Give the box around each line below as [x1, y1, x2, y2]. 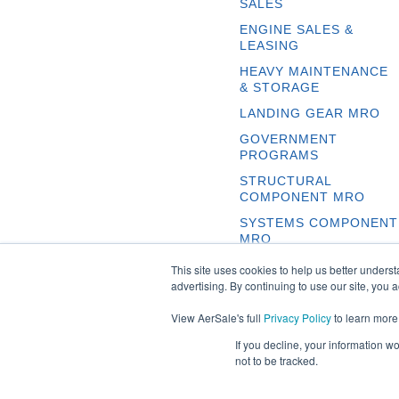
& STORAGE [239, 80, 320, 94]
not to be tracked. [235, 353, 318, 368]
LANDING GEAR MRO [239, 106, 380, 120]
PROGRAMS [239, 148, 319, 162]
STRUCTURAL [239, 174, 331, 188]
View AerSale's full [171, 310, 264, 325]
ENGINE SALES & [239, 22, 354, 37]
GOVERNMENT [239, 132, 338, 146]
